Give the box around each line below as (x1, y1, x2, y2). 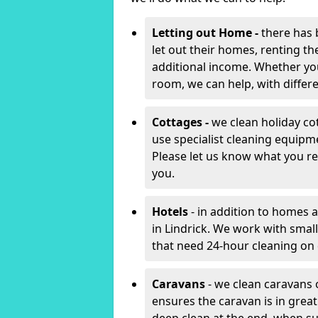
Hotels (152, 204, 188, 219)
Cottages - (152, 114, 212, 130)
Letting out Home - (152, 25, 261, 40)
